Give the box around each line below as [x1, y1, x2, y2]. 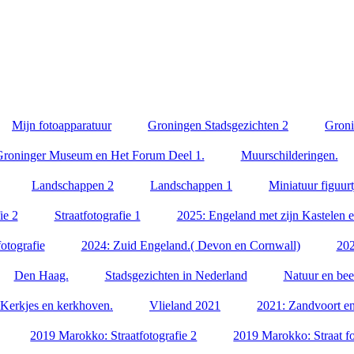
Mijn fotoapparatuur [12, 119, 111, 132]
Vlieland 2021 [149, 299, 220, 312]
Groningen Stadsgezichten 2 [148, 119, 288, 132]
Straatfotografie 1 [54, 209, 141, 222]
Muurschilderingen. [240, 149, 338, 162]
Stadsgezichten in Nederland [104, 269, 247, 282]
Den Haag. [13, 269, 69, 282]
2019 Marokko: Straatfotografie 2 [30, 329, 198, 342]
